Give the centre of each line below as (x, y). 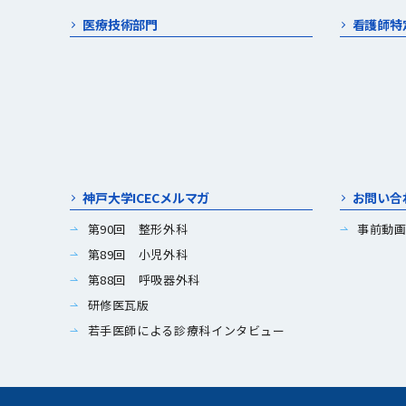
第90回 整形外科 (138, 229)
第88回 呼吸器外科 (144, 280)
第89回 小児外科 (138, 254)
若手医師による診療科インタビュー (186, 330)
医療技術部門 (121, 24)
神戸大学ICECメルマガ (146, 198)
